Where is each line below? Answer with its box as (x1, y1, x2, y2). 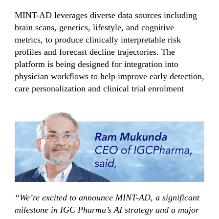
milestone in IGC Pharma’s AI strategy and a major (15, 205, 199, 215)
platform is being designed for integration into (15, 59, 178, 69)
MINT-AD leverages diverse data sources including (15, 10, 197, 20)
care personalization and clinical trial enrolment (15, 83, 184, 93)
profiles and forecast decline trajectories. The (15, 46, 175, 57)
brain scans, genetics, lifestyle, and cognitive (15, 22, 174, 32)
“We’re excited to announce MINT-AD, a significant (15, 193, 199, 203)
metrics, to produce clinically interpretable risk (15, 34, 181, 44)
